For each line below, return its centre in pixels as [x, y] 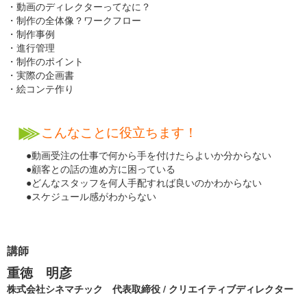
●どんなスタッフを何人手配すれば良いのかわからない [134, 183]
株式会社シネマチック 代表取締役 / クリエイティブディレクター [150, 289]
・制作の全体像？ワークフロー [74, 20]
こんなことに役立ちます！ [119, 132]
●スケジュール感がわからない [82, 196]
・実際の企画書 [40, 75]
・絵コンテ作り [40, 88]
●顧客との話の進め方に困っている [91, 169]
